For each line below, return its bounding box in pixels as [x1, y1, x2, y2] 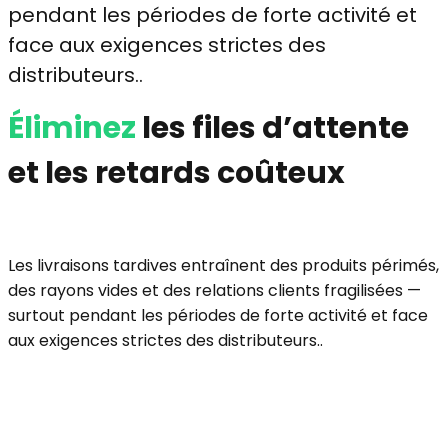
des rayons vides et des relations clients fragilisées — [8, 278, 421, 302]
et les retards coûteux [8, 151, 345, 194]
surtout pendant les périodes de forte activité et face [8, 303, 428, 327]
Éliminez [8, 106, 142, 149]
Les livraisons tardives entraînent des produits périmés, [8, 253, 439, 277]
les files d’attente [142, 106, 409, 149]
